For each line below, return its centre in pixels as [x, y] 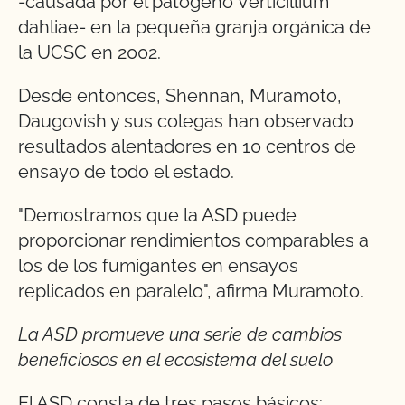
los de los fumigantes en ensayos [158, 266]
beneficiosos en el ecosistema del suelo [175, 360]
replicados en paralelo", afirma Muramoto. [191, 292]
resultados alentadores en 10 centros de [187, 147]
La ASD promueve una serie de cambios [180, 335]
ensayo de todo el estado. [126, 172]
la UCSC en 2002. [89, 53]
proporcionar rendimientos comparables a [193, 241]
